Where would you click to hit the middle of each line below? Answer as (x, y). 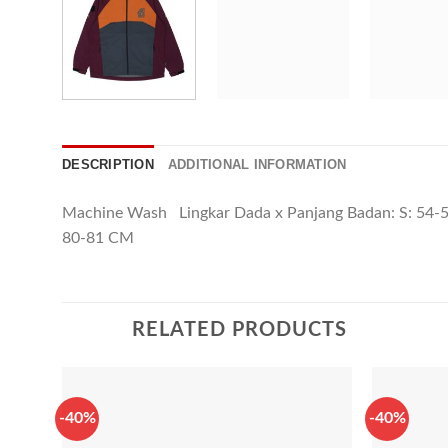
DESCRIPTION (108, 165)
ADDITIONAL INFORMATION (257, 165)
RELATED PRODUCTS (239, 330)
